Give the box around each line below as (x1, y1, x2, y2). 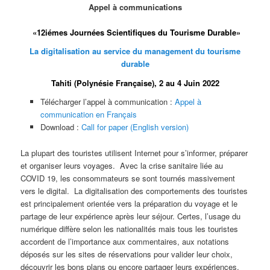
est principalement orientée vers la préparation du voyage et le (20, 197, 238, 209)
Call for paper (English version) (81, 121, 189, 133)
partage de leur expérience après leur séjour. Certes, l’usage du (20, 210, 241, 222)
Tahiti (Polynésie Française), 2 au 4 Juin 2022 (51, 77, 219, 89)
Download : (40, 121, 81, 133)
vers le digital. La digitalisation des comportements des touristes (20, 184, 248, 196)
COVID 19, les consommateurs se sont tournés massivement (20, 172, 236, 184)
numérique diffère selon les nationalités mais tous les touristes (20, 222, 239, 234)
